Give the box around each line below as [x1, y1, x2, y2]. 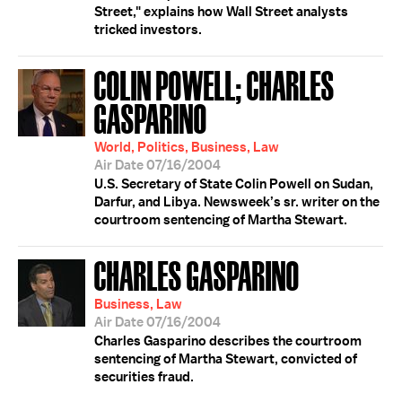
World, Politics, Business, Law [94, 138, 279, 156]
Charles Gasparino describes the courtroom [94, 332, 362, 350]
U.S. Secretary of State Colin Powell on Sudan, [94, 175, 373, 193]
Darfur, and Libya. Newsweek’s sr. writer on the [94, 193, 380, 211]
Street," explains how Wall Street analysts [94, 3, 348, 21]
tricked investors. [94, 21, 202, 39]
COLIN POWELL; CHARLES [94, 63, 335, 105]
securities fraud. [94, 368, 194, 386]
